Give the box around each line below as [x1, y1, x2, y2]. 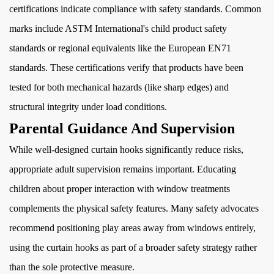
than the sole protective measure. [9, 262, 135, 272]
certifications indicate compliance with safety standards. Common [9, 4, 261, 14]
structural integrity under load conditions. [9, 102, 167, 112]
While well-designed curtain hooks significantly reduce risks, [9, 144, 243, 155]
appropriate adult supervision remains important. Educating [9, 164, 236, 174]
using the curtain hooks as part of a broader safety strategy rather [9, 242, 257, 253]
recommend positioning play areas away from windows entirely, [9, 223, 256, 233]
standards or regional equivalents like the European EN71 [9, 43, 231, 53]
